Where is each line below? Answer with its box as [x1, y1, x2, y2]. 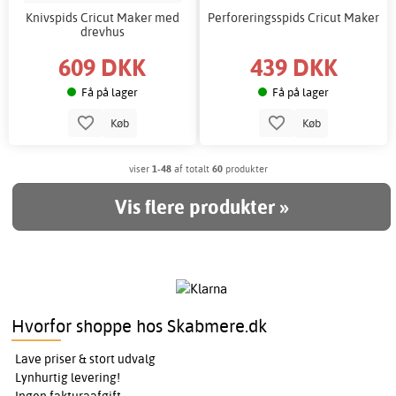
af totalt [171, 163, 212, 176]
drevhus [80, 24, 125, 40]
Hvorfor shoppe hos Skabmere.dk [11, 315, 268, 338]
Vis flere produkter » [115, 194, 289, 220]
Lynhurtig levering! [15, 369, 121, 386]
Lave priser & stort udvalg [15, 351, 156, 368]
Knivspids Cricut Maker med [25, 10, 179, 26]
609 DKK [58, 50, 147, 82]
